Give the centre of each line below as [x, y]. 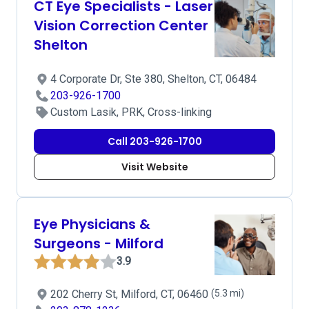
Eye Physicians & [92, 224]
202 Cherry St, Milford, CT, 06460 [131, 294]
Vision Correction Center [121, 26]
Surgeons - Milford [99, 243]
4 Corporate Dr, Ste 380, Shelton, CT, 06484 [153, 79]
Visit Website [154, 167]
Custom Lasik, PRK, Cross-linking [131, 112]
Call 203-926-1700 [154, 141]
